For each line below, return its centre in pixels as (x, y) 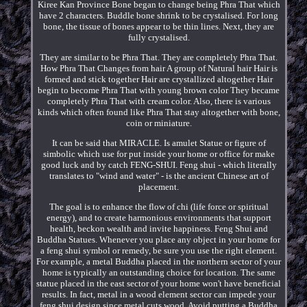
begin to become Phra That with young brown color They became (159, 90)
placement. (159, 186)
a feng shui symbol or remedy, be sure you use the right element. (159, 250)
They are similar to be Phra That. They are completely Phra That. (159, 57)
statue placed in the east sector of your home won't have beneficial (159, 283)
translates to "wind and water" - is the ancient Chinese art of (159, 175)
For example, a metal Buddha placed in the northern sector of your (159, 261)
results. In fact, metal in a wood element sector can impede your (159, 294)
